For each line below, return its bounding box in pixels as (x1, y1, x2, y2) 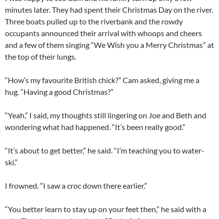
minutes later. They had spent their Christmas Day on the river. (5, 5, 213, 15)
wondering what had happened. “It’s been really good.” (5, 122, 185, 132)
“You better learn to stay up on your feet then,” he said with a (5, 204, 206, 214)
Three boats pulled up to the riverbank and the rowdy (5, 17, 183, 26)
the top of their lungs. (5, 52, 76, 62)
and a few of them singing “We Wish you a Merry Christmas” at (5, 40, 214, 50)
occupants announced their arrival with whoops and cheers (5, 28, 202, 38)
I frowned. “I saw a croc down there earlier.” (5, 181, 147, 191)
